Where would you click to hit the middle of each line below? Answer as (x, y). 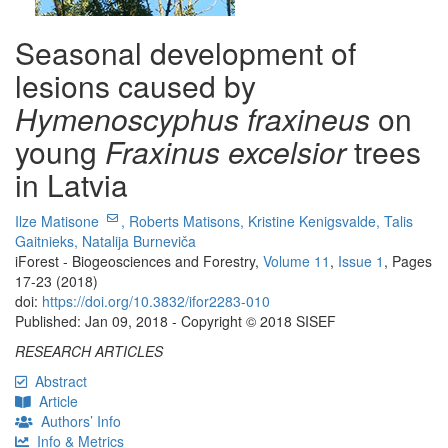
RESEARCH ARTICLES (89, 351)
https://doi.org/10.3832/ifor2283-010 (156, 301)
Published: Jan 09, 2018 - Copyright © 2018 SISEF (175, 321)
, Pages (408, 261)
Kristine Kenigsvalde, (316, 221)
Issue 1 (361, 261)
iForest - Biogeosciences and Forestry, (139, 261)
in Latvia (71, 185)
